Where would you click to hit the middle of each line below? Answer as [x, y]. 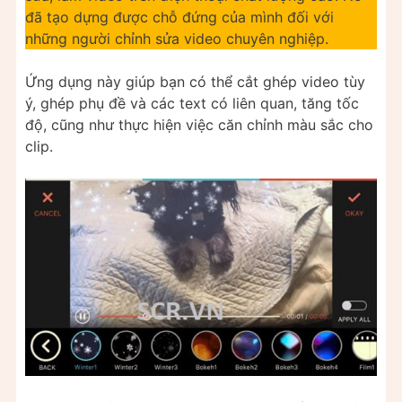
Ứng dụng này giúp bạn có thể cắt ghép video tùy [195, 81]
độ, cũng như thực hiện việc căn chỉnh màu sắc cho [199, 124]
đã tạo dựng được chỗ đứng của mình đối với [179, 17]
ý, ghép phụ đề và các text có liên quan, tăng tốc [192, 103]
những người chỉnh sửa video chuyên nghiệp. [177, 38]
